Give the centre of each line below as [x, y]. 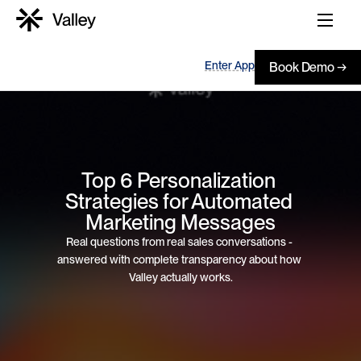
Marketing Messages [180, 222]
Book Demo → [308, 67]
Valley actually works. [180, 277]
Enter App [230, 65]
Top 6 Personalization [178, 180]
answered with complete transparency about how [179, 259]
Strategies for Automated [178, 201]
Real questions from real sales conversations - [179, 241]
